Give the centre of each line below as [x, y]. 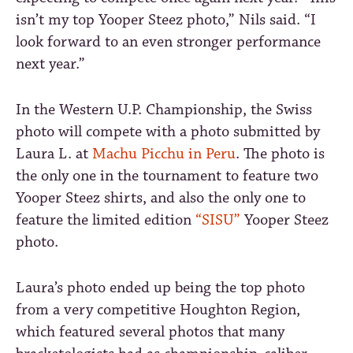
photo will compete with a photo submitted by [168, 132]
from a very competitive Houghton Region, [158, 310]
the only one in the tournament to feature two [167, 176]
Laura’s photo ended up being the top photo [160, 288]
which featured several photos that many [150, 332]
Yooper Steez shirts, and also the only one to [161, 198]
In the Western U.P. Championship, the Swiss [164, 110]
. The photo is [280, 154]
